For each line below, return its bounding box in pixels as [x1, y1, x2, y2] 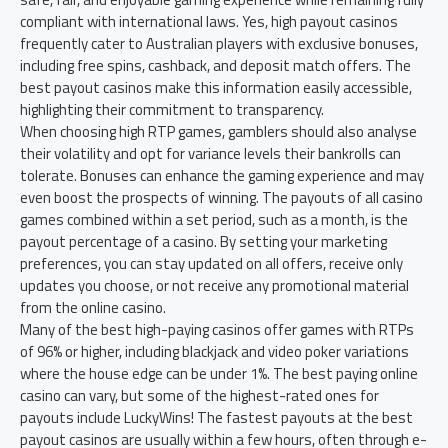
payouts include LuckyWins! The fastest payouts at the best [20, 406, 413, 429]
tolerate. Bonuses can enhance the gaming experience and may [20, 164, 424, 187]
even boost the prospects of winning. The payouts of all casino [20, 186, 423, 209]
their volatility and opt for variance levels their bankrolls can [20, 142, 401, 165]
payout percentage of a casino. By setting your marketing [20, 230, 387, 253]
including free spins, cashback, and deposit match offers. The [20, 54, 411, 77]
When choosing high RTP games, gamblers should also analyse [20, 120, 417, 143]
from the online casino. [20, 296, 166, 319]
